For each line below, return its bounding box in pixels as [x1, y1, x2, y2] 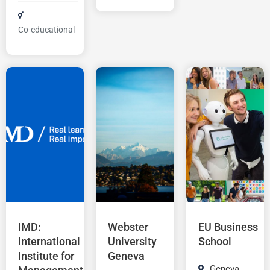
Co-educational [18, 25, 75, 34]
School [198, 235, 231, 248]
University [108, 235, 157, 248]
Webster [108, 221, 149, 233]
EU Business [198, 221, 258, 233]
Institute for [18, 250, 74, 262]
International [18, 235, 80, 248]
